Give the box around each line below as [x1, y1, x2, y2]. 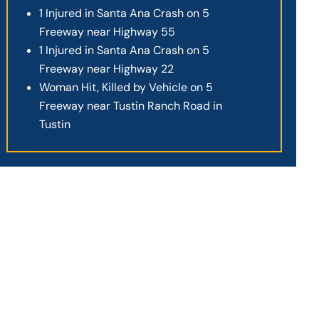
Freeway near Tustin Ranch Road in [39, 98, 223, 113]
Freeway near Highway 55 [39, 23, 176, 39]
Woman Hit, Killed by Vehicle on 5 [39, 79, 214, 95]
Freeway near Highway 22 [39, 61, 174, 76]
